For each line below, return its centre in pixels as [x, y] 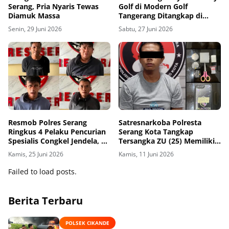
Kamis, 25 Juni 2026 [36, 154]
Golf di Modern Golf [153, 6]
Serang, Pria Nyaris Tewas [53, 6]
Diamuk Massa [34, 15]
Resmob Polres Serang [48, 122]
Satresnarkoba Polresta [160, 122]
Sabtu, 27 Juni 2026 [146, 29]
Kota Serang [140, 159]
